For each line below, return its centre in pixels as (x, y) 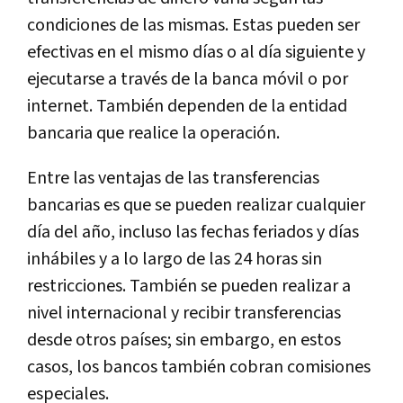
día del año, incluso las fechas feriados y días (193, 232)
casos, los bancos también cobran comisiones (199, 367)
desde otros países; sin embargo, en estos (184, 340)
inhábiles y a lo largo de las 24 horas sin (175, 259)
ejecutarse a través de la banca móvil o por (188, 79)
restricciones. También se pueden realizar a (189, 286)
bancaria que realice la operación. (153, 133)
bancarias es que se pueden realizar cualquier (196, 205)
